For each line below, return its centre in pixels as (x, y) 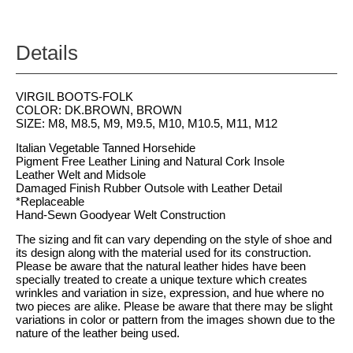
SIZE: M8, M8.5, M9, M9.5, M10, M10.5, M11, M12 (147, 123)
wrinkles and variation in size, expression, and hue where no (170, 293)
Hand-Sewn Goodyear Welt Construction (121, 215)
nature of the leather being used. (98, 333)
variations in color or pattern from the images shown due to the (175, 320)
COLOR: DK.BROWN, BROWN (99, 110)
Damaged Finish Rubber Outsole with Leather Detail (149, 188)
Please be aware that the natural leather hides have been (161, 266)
